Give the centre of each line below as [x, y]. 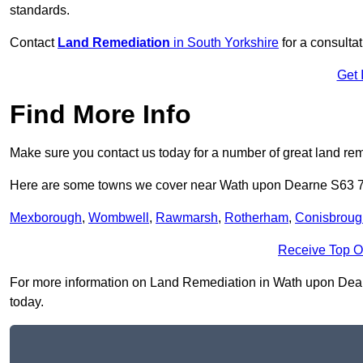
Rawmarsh [187, 218]
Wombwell [119, 218]
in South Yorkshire [224, 43]
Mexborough [46, 218]
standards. [40, 11]
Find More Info [100, 115]
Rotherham [256, 218]
